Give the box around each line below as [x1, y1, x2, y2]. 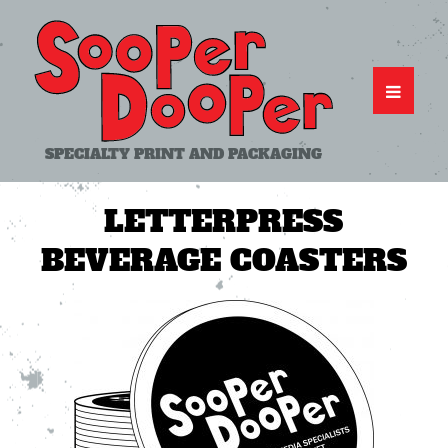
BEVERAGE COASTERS [40, 239, 407, 281]
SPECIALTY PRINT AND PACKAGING [44, 143, 322, 164]
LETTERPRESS [104, 200, 344, 242]
